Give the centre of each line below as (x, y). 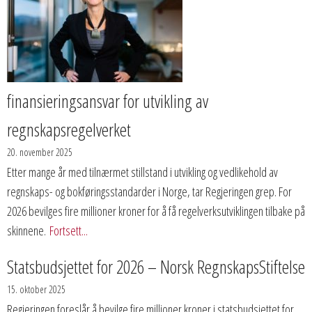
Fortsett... (69, 231)
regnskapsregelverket (69, 130)
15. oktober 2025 (36, 289)
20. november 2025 (40, 152)
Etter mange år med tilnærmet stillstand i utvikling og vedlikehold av (142, 172)
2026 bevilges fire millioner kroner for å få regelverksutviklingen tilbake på (156, 211)
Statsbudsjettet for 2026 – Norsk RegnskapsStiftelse (156, 267)
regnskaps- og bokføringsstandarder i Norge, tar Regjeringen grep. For (149, 192)
